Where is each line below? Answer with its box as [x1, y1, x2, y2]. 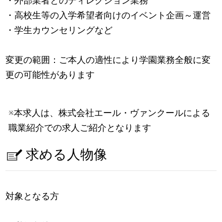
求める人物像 [25, 147, 107, 163]
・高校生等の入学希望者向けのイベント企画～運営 [5, 9, 211, 20]
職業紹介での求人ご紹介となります [8, 122, 152, 133]
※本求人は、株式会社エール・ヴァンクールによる [8, 107, 211, 118]
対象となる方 [5, 191, 59, 202]
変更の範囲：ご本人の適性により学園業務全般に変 [5, 54, 211, 65]
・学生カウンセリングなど [5, 24, 113, 35]
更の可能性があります [5, 69, 95, 80]
